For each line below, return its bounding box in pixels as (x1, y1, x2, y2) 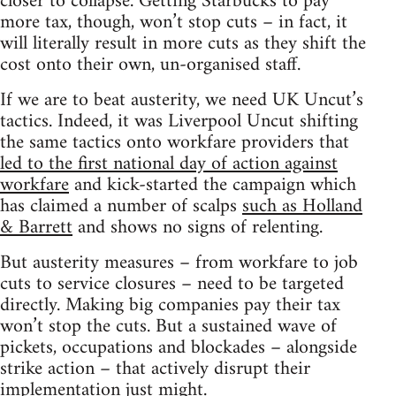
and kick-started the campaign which (69, 167, 356, 202)
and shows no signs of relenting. (72, 209, 323, 245)
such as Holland (242, 188, 362, 224)
